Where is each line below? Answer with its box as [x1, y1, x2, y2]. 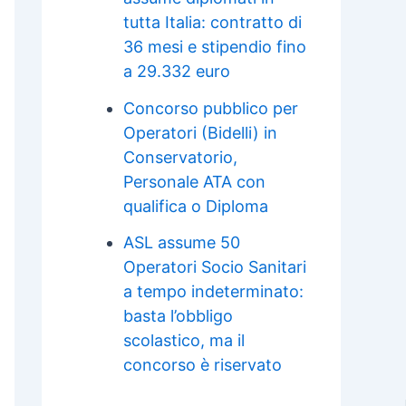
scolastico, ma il [123, 331, 245, 351]
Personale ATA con [123, 171, 266, 191]
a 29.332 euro [123, 62, 230, 82]
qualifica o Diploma [123, 196, 268, 216]
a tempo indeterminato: [123, 282, 304, 302]
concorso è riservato [123, 355, 282, 375]
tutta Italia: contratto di [123, 13, 302, 33]
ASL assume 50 [123, 233, 240, 253]
